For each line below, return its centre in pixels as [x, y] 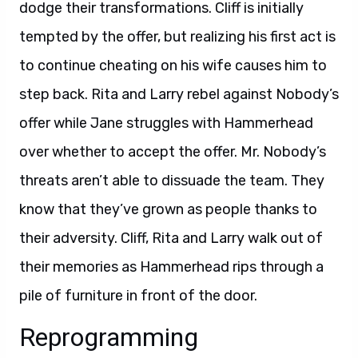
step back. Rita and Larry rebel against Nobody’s [179, 94]
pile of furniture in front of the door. [138, 296]
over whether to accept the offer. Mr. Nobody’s [173, 152]
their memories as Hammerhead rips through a [171, 267]
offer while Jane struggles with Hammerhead [166, 123]
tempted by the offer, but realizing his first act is [177, 37]
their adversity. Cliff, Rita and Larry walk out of [171, 238]
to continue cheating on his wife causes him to [173, 66]
